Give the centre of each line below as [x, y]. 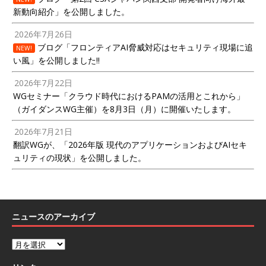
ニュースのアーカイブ [53, 216]
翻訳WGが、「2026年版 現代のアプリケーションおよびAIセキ [130, 144]
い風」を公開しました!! [56, 60]
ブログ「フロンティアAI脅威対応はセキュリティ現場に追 [144, 47]
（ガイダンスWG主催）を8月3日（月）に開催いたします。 [124, 109]
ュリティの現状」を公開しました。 [80, 157]
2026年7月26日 [44, 34]
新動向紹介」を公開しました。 [71, 11]
